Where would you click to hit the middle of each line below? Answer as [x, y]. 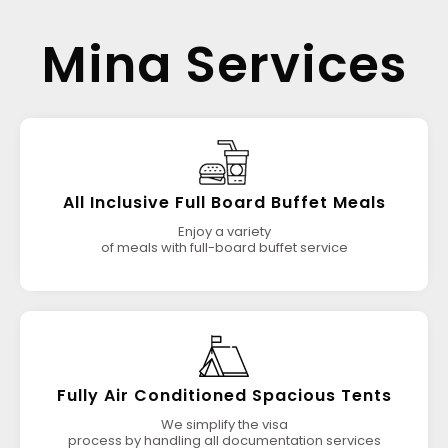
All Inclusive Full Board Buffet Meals [224, 202]
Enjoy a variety [224, 231]
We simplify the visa [224, 424]
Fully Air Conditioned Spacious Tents [224, 395]
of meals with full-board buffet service [224, 247]
